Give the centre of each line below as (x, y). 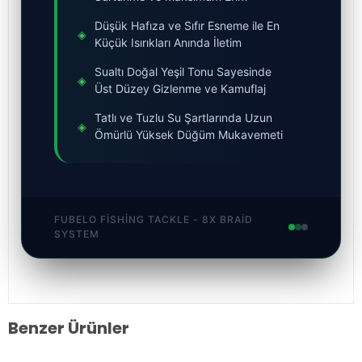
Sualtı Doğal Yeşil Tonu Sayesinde (183, 72)
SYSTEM (77, 234)
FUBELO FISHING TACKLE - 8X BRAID (154, 220)
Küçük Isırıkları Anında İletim (168, 43)
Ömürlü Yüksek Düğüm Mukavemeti (189, 135)
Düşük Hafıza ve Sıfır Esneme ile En (187, 26)
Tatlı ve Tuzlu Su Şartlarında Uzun (183, 118)
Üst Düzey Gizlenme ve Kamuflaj (180, 89)
